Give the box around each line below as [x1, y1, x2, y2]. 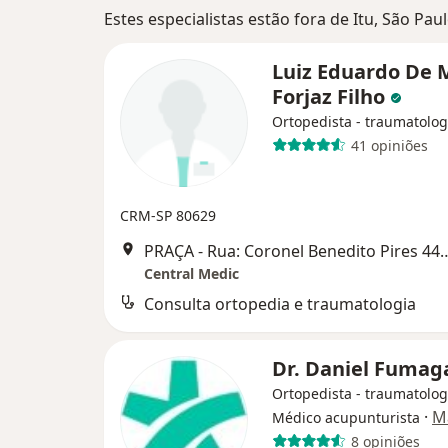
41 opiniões [350, 135, 428, 155]
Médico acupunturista [272, 408, 420, 427]
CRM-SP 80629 [120, 206, 216, 225]
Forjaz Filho [272, 83, 390, 110]
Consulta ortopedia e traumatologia [144, 293, 416, 315]
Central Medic [144, 264, 239, 283]
